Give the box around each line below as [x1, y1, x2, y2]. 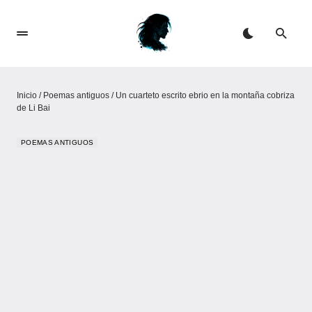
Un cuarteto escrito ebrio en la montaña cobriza [116, 91, 295, 100]
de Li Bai [17, 103, 50, 113]
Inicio [17, 91, 37, 100]
